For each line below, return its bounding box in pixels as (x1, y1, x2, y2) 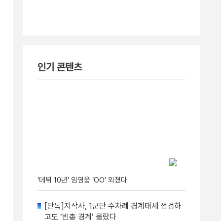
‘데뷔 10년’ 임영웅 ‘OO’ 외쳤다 (37, 176, 127, 184)
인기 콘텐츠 (37, 61, 82, 73)
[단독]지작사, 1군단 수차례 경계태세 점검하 (44, 201, 181, 211)
